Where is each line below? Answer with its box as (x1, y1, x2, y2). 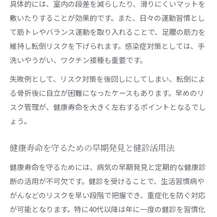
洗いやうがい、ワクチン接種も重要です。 (10, 54, 147, 65)
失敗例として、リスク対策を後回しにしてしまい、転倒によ (10, 73, 205, 84)
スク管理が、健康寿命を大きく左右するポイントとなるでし (10, 101, 206, 112)
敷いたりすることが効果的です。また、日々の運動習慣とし (10, 12, 205, 23)
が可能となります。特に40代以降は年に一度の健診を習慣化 (10, 203, 205, 214)
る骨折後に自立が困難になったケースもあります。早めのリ (10, 87, 204, 98)
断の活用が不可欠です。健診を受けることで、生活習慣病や (10, 175, 204, 186)
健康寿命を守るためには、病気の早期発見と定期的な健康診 (10, 161, 206, 172)
